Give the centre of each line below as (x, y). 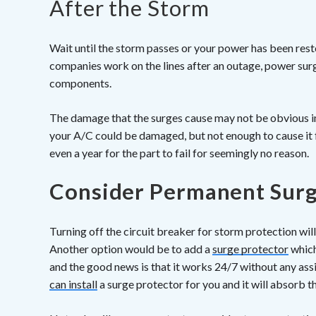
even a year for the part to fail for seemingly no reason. (179, 153)
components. (80, 83)
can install (73, 284)
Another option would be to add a (131, 249)
